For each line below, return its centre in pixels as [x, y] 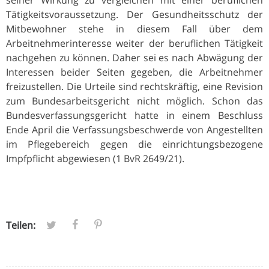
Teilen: [21, 225]
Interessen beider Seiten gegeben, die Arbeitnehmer [134, 72]
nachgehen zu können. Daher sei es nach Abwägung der [134, 57]
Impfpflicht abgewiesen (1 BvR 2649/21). [95, 158]
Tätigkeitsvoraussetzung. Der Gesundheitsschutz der [134, 14]
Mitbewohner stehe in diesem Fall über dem [134, 29]
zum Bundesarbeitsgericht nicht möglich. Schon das [134, 101]
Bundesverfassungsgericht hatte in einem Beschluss [134, 115]
